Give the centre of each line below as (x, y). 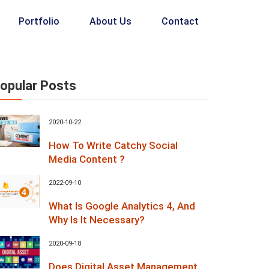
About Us (110, 21)
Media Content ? (87, 159)
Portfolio (39, 21)
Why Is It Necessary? (97, 220)
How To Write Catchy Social (113, 145)
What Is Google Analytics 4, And (122, 206)
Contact (180, 21)
